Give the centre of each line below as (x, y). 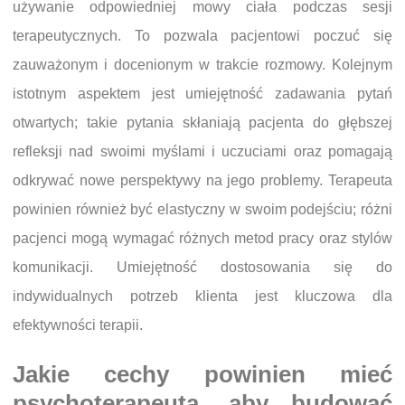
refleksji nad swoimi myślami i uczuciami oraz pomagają (202, 152)
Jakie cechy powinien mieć (202, 374)
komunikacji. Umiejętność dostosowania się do (202, 268)
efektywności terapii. (78, 325)
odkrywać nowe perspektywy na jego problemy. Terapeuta (202, 181)
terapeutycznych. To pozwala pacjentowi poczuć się (202, 36)
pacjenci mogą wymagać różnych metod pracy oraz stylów (202, 239)
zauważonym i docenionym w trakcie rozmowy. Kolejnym (202, 65)
